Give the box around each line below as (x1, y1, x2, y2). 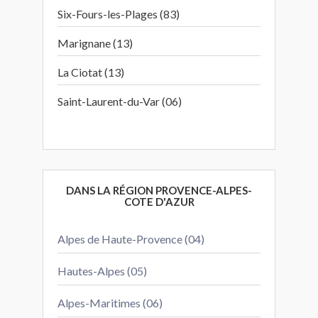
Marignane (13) (57, 36, 133, 50)
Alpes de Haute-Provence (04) (57, 232, 204, 246)
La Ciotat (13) (57, 65, 124, 79)
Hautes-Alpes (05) (57, 264, 147, 278)
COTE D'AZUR (124, 195, 194, 208)
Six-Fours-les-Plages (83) (57, 7, 180, 21)
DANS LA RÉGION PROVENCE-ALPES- (66, 184, 252, 197)
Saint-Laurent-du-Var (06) (57, 94, 182, 108)
